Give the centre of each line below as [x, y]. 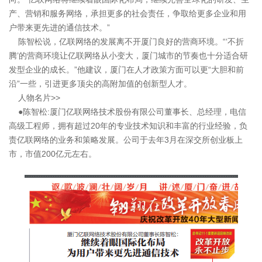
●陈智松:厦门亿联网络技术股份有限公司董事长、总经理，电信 [127, 112]
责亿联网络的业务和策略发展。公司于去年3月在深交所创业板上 [126, 140]
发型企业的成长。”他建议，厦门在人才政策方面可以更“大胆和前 [126, 70]
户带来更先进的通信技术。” [59, 28]
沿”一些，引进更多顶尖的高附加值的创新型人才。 [100, 84]
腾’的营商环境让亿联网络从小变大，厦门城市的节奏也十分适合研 [128, 56]
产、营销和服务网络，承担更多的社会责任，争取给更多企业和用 [127, 14]
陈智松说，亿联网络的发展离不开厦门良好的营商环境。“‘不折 [126, 42]
